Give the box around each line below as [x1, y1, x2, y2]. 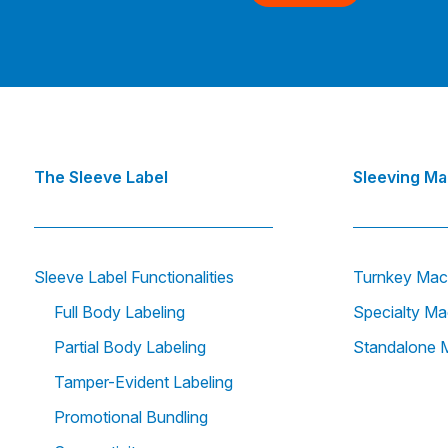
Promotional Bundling [54, 407, 208, 428]
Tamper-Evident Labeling [54, 372, 233, 393]
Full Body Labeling [54, 302, 185, 323]
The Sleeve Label [34, 167, 168, 188]
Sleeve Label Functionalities [34, 267, 234, 288]
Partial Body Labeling [54, 337, 206, 358]
